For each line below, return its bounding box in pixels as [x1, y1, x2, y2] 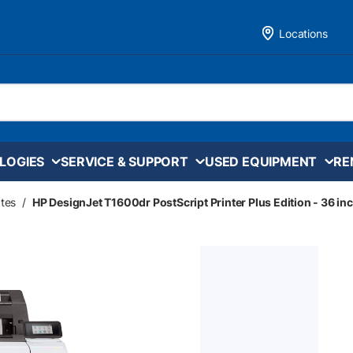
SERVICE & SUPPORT [61, 153, 188, 169]
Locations [279, 26, 328, 40]
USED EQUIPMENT [204, 153, 318, 169]
